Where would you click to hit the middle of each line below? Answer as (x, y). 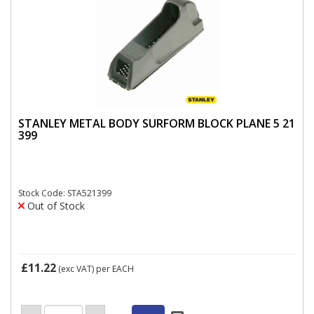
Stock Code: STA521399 (65, 193)
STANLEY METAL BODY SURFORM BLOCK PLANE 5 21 (157, 123)
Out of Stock (55, 206)
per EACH (115, 269)
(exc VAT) (76, 269)
